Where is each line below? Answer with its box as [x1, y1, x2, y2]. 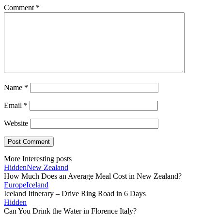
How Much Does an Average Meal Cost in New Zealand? [4, 172, 182, 181]
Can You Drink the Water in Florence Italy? [4, 207, 137, 216]
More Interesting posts [4, 155, 72, 163]
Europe [4, 181, 26, 189]
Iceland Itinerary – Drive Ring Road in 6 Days [4, 189, 146, 198]
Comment [4, 3, 36, 12]
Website [4, 119, 28, 128]
